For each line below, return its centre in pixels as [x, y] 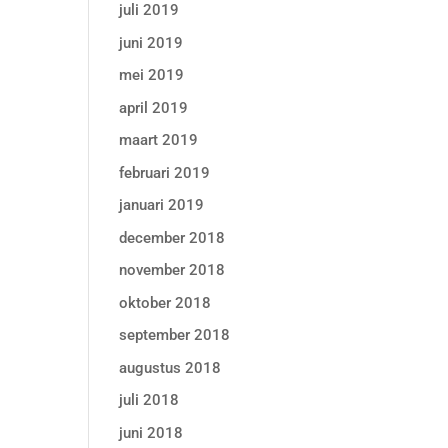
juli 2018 [149, 400]
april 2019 [154, 107]
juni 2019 [151, 42]
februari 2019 [165, 172]
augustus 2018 [170, 367]
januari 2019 [162, 205]
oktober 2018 [165, 302]
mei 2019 [152, 75]
